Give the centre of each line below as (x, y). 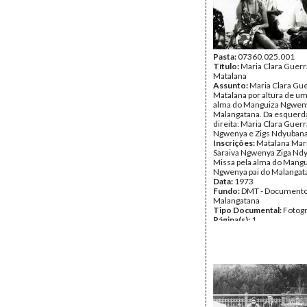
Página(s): (232, 220)
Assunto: (231, 85)
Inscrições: (235, 143)
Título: (227, 66)
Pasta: (225, 57)
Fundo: (227, 191)
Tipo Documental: (248, 210)
